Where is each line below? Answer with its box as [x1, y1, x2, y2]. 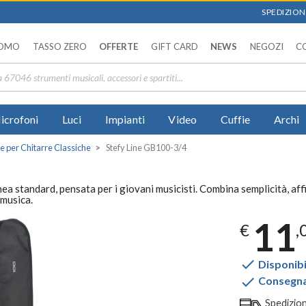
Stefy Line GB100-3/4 [106, 141, 186, 153]
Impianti [105, 112, 145, 126]
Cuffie [220, 112, 251, 126]
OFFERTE [99, 41, 138, 53]
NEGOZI [249, 41, 283, 53]
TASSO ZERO [32, 41, 87, 53]
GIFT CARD [150, 41, 198, 53]
